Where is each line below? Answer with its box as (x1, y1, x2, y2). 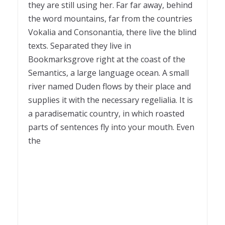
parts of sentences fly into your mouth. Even (28, 122, 194, 133)
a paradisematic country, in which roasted (28, 108, 184, 120)
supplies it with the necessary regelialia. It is (28, 94, 193, 106)
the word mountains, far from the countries (28, 13, 192, 25)
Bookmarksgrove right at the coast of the (28, 54, 185, 65)
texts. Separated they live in (28, 40, 131, 52)
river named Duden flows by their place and (28, 81, 191, 92)
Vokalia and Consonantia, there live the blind (28, 27, 196, 38)
